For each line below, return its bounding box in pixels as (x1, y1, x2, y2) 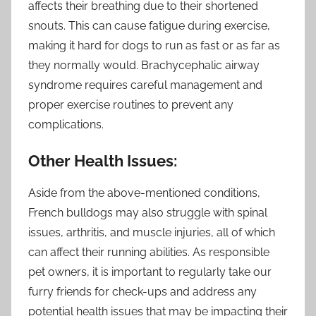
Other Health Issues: (28, 152, 177, 171)
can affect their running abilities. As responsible (28, 245, 269, 259)
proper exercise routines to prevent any (28, 98, 233, 112)
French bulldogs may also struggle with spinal (28, 205, 267, 219)
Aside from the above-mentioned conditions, (28, 186, 260, 200)
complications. (28, 118, 104, 132)
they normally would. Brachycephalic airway (28, 59, 260, 73)
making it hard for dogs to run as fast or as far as (28, 39, 280, 53)
